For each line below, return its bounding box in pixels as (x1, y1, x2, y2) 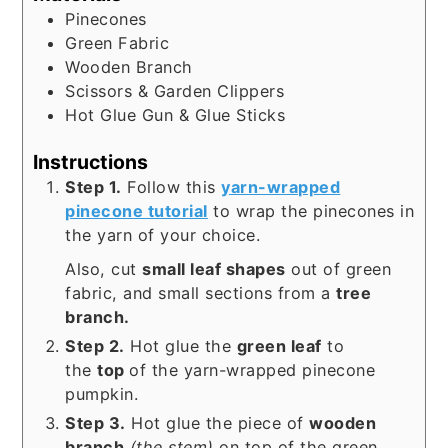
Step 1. (65, 177, 122, 198)
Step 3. (65, 413, 126, 434)
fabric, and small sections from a (65, 283, 337, 304)
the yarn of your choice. (65, 225, 261, 246)
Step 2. (65, 336, 125, 357)
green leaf (236, 336, 322, 357)
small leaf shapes (142, 259, 286, 280)
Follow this (121, 177, 222, 198)
